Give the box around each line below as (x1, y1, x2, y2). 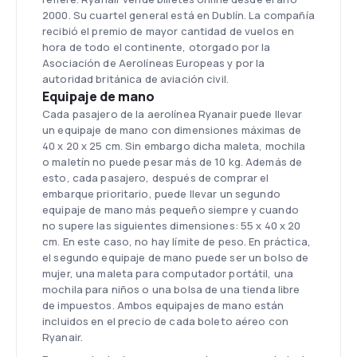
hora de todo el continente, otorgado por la (42, 40, 271, 54)
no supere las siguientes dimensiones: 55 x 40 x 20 (42, 218, 301, 233)
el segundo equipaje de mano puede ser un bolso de (42, 250, 309, 265)
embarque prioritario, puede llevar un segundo (42, 186, 280, 201)
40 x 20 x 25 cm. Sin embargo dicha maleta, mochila (42, 139, 306, 153)
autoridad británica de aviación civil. (42, 72, 229, 86)
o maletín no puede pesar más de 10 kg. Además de (42, 155, 303, 169)
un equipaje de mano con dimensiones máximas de (42, 123, 301, 137)
